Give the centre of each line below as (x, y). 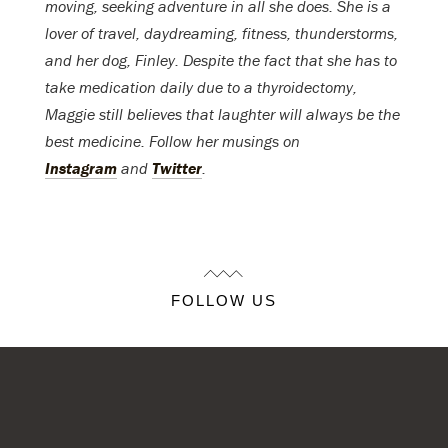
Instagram (81, 168)
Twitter (177, 168)
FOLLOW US (224, 301)
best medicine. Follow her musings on (172, 141)
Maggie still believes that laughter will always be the (222, 114)
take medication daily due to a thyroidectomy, (201, 87)
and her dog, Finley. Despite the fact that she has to (221, 60)
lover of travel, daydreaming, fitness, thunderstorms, (221, 33)
